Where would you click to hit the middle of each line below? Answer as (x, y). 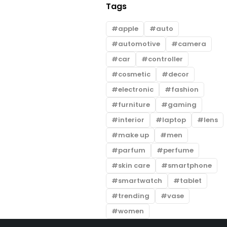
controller (165, 59)
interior (131, 120)
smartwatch (140, 181)
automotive (139, 44)
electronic (136, 90)
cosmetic (134, 74)
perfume (178, 150)
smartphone (190, 166)
